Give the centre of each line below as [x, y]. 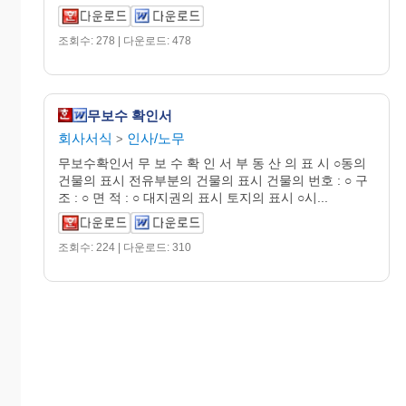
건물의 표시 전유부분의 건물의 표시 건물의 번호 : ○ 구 [213, 180]
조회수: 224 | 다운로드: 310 [125, 247]
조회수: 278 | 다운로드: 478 [125, 41]
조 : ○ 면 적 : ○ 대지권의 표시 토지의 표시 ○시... [193, 198]
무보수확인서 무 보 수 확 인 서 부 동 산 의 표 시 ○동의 [212, 163]
